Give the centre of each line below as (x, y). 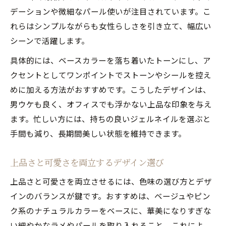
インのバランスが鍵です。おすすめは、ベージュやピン (110, 195)
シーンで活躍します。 (50, 40)
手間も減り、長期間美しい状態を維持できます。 (98, 133)
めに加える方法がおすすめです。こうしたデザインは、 (110, 89)
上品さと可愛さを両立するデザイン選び (87, 162)
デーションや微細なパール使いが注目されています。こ (110, 11)
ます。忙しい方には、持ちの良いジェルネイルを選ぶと (110, 118)
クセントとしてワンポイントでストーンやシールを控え (111, 74)
